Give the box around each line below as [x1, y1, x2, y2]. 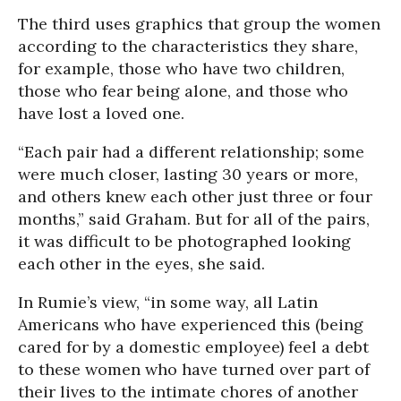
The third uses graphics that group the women [18, 13, 380, 34]
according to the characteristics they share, [18, 36, 358, 56]
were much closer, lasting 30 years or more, [18, 164, 358, 184]
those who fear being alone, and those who [18, 81, 348, 101]
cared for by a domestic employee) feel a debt [18, 337, 369, 357]
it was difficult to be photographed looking [18, 231, 351, 252]
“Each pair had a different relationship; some [18, 141, 364, 162]
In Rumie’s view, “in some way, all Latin [18, 292, 318, 312]
